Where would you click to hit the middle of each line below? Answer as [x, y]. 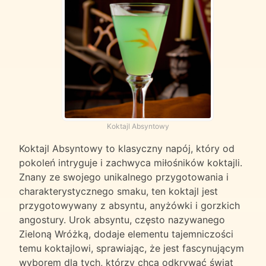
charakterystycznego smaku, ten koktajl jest [118, 191]
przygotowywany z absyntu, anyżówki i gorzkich [129, 206]
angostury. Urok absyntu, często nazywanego [122, 220]
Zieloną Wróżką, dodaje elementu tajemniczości [126, 234]
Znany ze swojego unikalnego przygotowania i [124, 177]
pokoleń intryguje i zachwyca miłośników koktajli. [131, 163]
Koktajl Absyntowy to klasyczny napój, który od [127, 149]
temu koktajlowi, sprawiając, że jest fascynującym [132, 248]
